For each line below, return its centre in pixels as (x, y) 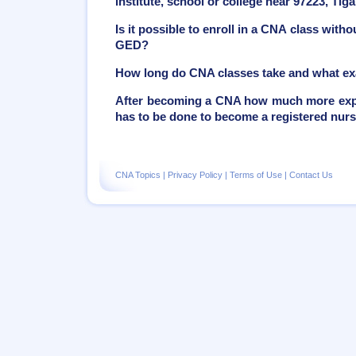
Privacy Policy (195, 175)
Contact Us (311, 175)
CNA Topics (138, 175)
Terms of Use (256, 175)
